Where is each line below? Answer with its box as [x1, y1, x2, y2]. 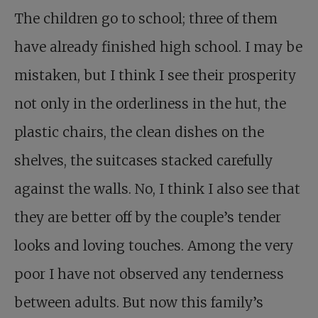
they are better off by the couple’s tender [14, 209, 281, 226]
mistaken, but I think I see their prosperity [14, 67, 296, 84]
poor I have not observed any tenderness [14, 265, 284, 283]
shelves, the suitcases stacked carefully [14, 152, 273, 169]
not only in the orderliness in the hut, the [14, 95, 286, 112]
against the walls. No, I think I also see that [14, 180, 300, 197]
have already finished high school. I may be [14, 38, 302, 55]
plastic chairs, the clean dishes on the [14, 124, 264, 141]
